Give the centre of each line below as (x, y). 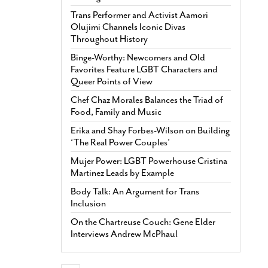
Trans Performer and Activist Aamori (139, 15)
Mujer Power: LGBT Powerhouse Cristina (149, 161)
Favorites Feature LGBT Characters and (144, 69)
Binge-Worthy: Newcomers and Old (138, 57)
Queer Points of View (112, 81)
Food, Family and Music (116, 112)
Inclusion (88, 203)
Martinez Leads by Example (122, 173)
